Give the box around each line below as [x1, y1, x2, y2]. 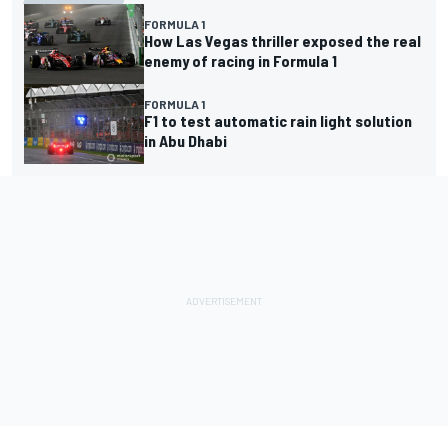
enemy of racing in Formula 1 [144, 51, 337, 71]
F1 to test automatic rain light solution [144, 111, 412, 131]
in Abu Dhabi [144, 131, 227, 151]
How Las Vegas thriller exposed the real [144, 31, 421, 51]
